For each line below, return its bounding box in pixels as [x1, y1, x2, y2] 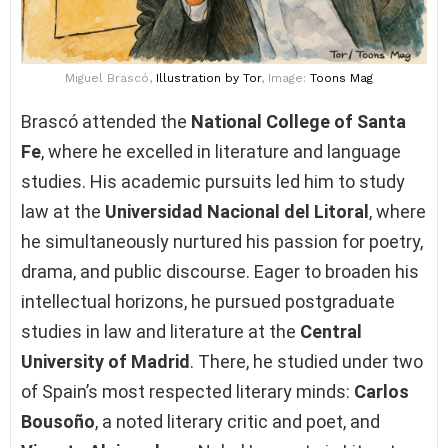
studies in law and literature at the [21, 320, 300, 342]
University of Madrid [21, 350, 190, 372]
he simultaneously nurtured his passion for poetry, [21, 230, 423, 252]
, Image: [261, 70, 310, 85]
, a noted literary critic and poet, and [95, 410, 380, 432]
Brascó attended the [21, 110, 191, 132]
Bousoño [21, 410, 95, 432]
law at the [21, 200, 105, 222]
